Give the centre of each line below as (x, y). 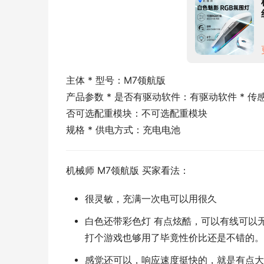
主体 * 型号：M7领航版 (116, 80)
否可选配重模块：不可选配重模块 (137, 113)
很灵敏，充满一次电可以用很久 (151, 199)
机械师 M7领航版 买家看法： (128, 170)
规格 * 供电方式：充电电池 (123, 130)
